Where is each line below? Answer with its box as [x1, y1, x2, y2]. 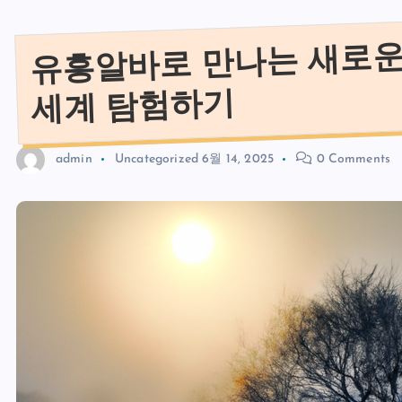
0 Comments [312, 153, 391, 167]
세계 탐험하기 [31, 84, 236, 128]
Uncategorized [114, 153, 199, 167]
